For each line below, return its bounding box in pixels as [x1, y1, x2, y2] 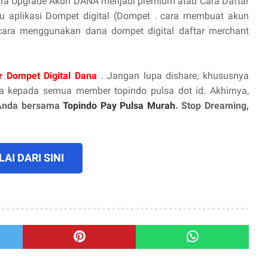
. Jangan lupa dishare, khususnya [100, 69, 249, 81]
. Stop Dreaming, [175, 99, 249, 111]
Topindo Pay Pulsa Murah [63, 99, 175, 111]
